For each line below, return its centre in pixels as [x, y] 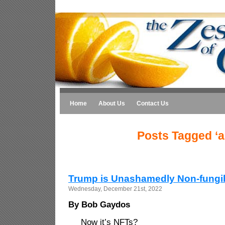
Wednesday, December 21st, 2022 [115, 189]
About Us [112, 103]
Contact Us [153, 103]
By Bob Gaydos [99, 205]
